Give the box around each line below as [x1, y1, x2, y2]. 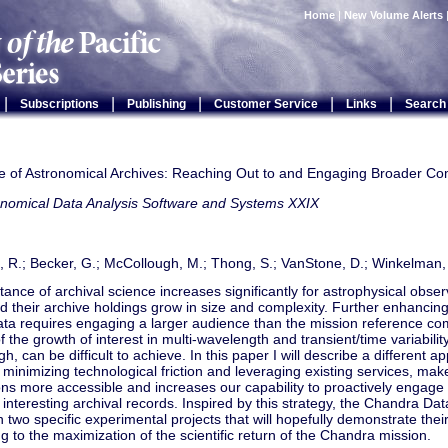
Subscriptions [19, 97, 99, 111]
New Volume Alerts [344, 9, 443, 21]
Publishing [126, 97, 186, 111]
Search [404, 97, 446, 111]
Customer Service [213, 97, 318, 111]
